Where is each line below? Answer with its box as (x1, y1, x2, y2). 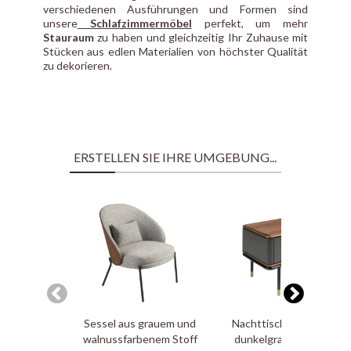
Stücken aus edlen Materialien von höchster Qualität (42, 44, 309, 58)
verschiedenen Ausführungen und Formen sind (42, 2, 309, 16)
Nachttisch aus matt (232, 316, 332, 330)
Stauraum (42, 30, 94, 44)
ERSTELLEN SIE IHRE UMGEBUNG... (74, 149, 277, 165)
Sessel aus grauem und (84, 316, 197, 330)
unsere (42, 16, 78, 30)
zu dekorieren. (42, 58, 112, 72)
